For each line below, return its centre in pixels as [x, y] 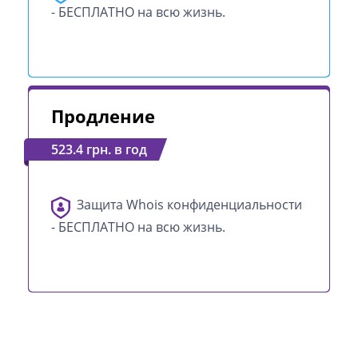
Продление [103, 116]
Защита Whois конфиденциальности [189, 205]
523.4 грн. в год [99, 149]
